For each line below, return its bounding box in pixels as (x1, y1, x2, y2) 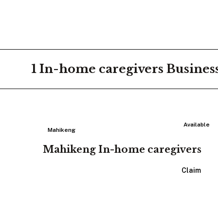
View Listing (88, 166, 129, 174)
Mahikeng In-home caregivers (43, 144, 201, 155)
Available (183, 121, 210, 128)
